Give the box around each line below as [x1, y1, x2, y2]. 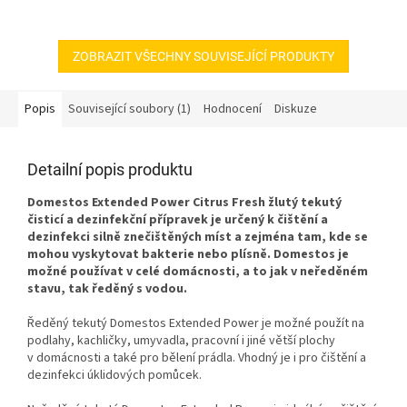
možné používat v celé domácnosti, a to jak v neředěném [27, 262, 368, 281]
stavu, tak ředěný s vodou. [27, 279, 187, 298]
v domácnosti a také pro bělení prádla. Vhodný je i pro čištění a [27, 348, 366, 367]
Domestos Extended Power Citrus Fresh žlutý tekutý [27, 193, 342, 212]
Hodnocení [203, 99, 262, 118]
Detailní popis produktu [27, 159, 193, 179]
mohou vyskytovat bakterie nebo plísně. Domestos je [27, 244, 349, 263]
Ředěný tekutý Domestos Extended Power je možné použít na [27, 313, 364, 333]
